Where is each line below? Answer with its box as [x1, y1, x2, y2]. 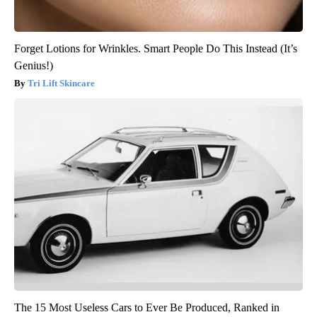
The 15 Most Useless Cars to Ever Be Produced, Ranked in [14, 301, 279, 314]
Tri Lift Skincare [28, 78, 95, 89]
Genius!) [14, 59, 53, 72]
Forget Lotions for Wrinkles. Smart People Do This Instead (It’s [14, 42, 297, 55]
